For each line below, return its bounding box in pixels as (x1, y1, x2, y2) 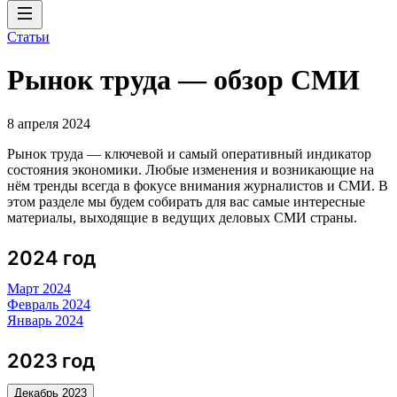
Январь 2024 (7, 312, 83, 328)
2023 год (7, 348, 95, 372)
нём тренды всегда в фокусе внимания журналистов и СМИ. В (7, 177, 388, 193)
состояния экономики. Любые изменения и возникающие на (7, 161, 374, 177)
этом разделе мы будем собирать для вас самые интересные (7, 193, 365, 209)
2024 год (7, 245, 96, 269)
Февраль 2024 (7, 296, 90, 312)
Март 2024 (7, 280, 71, 296)
